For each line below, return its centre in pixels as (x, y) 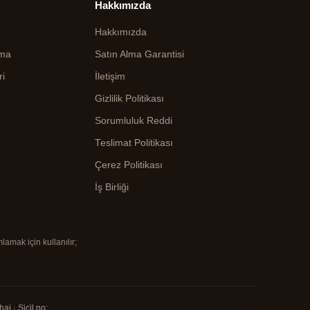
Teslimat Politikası (134, 143)
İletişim (110, 76)
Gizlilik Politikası (129, 99)
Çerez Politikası (128, 165)
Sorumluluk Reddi (133, 121)
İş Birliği (111, 187)
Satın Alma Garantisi (139, 54)
